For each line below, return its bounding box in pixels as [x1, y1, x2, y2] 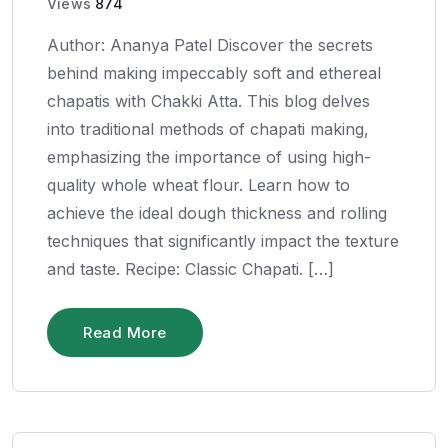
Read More [83, 322, 167, 342]
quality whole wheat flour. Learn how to [47, 174, 350, 195]
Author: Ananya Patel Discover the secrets [47, 34, 373, 55]
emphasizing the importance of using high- [47, 146, 371, 167]
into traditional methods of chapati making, [47, 118, 369, 139]
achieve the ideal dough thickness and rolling [47, 202, 387, 223]
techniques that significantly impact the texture [47, 230, 399, 251]
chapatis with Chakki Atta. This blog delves [47, 90, 370, 111]
